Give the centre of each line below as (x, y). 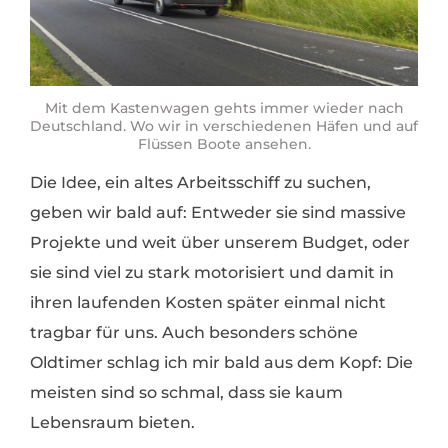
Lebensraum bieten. (112, 423)
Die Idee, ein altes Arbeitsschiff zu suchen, (200, 183)
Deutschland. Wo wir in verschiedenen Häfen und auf (224, 126)
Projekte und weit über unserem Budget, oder (220, 243)
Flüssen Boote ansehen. (224, 144)
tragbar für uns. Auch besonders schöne (194, 333)
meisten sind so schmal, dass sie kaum (186, 393)
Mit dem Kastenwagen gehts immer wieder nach (224, 108)
